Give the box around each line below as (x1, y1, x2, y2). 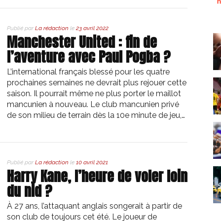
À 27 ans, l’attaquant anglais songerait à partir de (7, 201, 182, 211)
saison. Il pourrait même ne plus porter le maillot (7, 89, 181, 99)
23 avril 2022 (76, 25, 109, 32)
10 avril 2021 (76, 159, 108, 166)
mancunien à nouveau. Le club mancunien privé (7, 100, 179, 110)
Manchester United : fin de (7, 32, 157, 53)
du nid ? (7, 181, 52, 202)
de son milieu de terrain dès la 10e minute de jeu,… (7, 110, 185, 120)
